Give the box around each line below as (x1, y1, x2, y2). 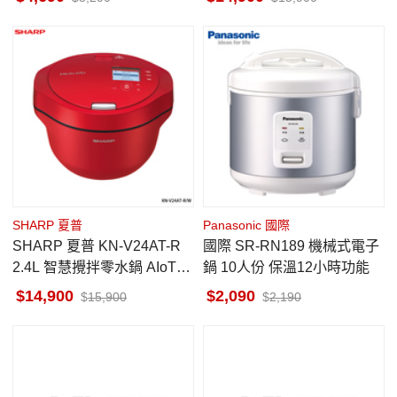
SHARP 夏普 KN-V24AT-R (12, 238, 98, 253)
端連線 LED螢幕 (12, 281, 115, 296)
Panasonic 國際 (203, 218, 290, 232)
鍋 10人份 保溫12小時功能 (203, 260, 370, 275)
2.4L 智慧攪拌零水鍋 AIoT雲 (12, 260, 191, 275)
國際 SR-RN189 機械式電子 (203, 238, 235, 253)
